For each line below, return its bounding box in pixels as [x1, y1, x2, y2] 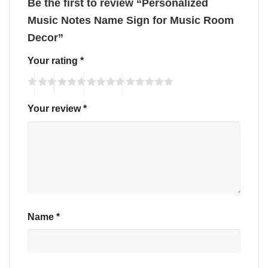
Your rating [28, 54, 80, 66]
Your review [28, 103, 83, 114]
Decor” [28, 31, 66, 44]
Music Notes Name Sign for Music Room [28, 14, 234, 26]
